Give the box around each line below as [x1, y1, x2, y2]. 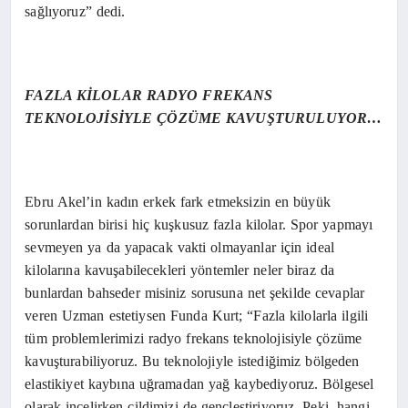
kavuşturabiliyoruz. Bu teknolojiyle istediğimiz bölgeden [25, 352, 360, 369]
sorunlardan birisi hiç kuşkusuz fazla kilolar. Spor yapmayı [25, 216, 373, 232]
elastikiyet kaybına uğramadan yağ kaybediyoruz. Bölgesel [25, 375, 374, 392]
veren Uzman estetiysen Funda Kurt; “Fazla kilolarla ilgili [25, 307, 369, 323]
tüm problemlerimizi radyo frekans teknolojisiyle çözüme [25, 330, 362, 346]
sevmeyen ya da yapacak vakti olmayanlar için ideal [25, 239, 334, 255]
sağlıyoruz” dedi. [25, 3, 126, 19]
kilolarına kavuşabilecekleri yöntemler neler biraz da [25, 261, 334, 278]
